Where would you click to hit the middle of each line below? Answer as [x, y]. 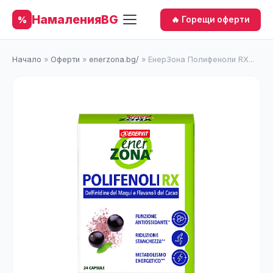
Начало [27, 59]
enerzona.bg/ [114, 59]
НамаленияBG [75, 19]
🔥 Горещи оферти [211, 19]
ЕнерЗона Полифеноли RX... [201, 59]
